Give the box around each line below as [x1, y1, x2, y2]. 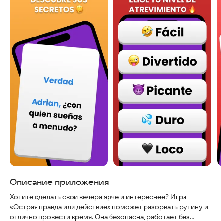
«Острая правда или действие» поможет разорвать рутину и [10, 202, 208, 211]
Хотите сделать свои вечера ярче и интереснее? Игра [10, 192, 186, 201]
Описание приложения [10, 176, 109, 187]
